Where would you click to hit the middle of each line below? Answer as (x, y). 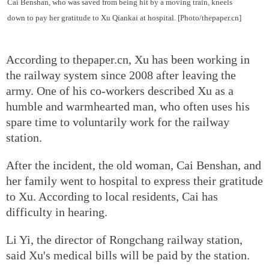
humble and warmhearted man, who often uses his (128, 106)
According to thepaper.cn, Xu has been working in (128, 59)
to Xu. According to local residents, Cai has (112, 196)
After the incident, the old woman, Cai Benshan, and (134, 165)
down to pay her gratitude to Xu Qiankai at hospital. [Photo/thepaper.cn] (124, 17)
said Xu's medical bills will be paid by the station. (128, 255)
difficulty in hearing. (57, 212)
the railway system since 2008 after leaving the (121, 75)
